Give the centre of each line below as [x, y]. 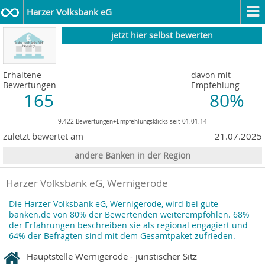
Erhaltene [22, 75]
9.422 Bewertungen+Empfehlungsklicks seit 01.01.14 [132, 122]
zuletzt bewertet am [43, 136]
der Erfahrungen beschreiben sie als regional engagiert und [128, 226]
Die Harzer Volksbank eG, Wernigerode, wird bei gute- [115, 204]
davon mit [211, 75]
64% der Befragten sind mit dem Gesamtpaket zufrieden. [122, 236]
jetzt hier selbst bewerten [162, 35]
